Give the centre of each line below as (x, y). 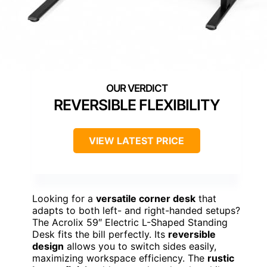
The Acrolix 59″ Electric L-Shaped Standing (130, 223)
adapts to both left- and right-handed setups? (136, 211)
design (48, 246)
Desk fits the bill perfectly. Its (100, 235)
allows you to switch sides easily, (140, 246)
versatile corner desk (146, 199)
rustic (221, 258)
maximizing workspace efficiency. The (120, 258)
